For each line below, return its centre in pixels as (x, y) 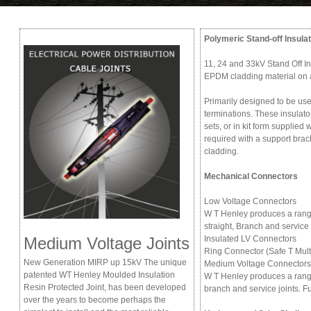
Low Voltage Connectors (250, 201)
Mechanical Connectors (251, 176)
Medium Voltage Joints (107, 243)
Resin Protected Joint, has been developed (105, 287)
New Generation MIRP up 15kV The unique (105, 262)
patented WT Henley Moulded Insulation (99, 275)
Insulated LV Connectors (250, 239)
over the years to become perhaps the (95, 300)
